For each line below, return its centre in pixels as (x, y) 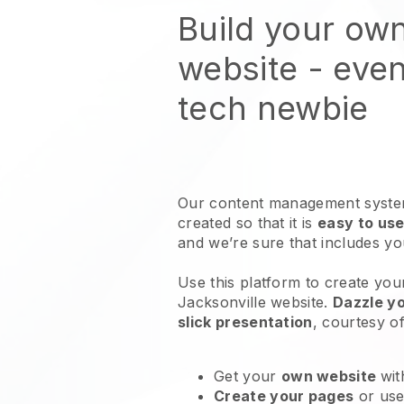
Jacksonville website (251, 302)
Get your (248, 376)
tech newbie (273, 108)
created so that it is (248, 223)
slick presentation (245, 322)
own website (331, 376)
